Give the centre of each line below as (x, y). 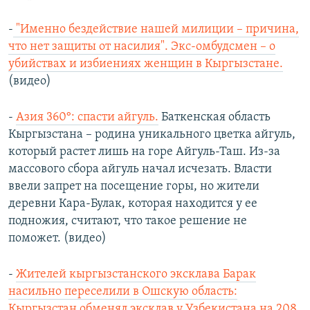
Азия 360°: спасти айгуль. (87, 118)
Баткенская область (215, 118)
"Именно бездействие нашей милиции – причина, (156, 30)
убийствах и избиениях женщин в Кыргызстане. (146, 64)
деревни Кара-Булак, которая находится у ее (133, 204)
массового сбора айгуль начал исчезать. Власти (140, 170)
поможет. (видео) (57, 239)
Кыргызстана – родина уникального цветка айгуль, (152, 135)
